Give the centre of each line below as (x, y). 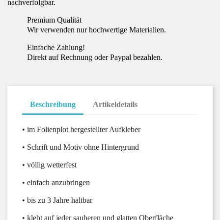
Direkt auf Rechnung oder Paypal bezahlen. (95, 57)
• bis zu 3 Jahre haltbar (57, 200)
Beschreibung (53, 104)
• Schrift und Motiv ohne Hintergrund (81, 147)
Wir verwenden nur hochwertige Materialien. (96, 30)
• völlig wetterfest (49, 165)
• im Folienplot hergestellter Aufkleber (81, 129)
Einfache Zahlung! (56, 47)
